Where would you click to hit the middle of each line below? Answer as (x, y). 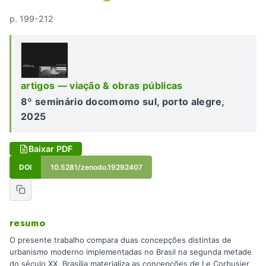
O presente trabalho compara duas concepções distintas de (121, 240)
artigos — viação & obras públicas (102, 85)
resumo (28, 222)
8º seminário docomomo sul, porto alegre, (123, 102)
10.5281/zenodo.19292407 (96, 167)
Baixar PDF (50, 149)
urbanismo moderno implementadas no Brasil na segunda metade (131, 252)
